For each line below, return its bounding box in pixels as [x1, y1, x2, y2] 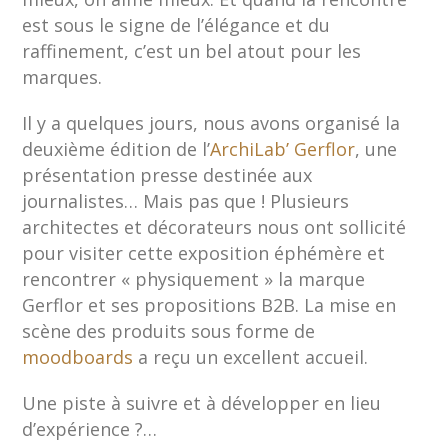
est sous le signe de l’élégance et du [22, 12, 331, 37]
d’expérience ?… [22, 416, 158, 441]
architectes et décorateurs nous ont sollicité [22, 214, 407, 239]
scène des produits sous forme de [22, 318, 316, 343]
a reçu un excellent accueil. [133, 344, 369, 369]
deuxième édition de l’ [22, 136, 211, 161]
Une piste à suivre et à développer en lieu [22, 390, 382, 415]
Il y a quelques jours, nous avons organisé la [22, 110, 401, 135]
